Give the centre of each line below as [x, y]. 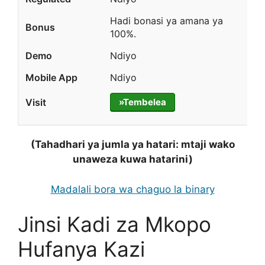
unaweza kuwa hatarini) [132, 159]
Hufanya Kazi [81, 249]
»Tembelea [142, 102]
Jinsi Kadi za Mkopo [114, 224]
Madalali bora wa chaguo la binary [132, 189]
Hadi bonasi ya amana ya [166, 21]
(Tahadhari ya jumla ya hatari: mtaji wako [132, 145]
